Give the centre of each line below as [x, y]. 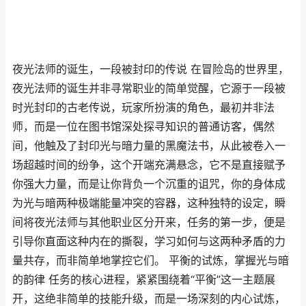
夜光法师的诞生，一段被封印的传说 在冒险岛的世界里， [151, 69]
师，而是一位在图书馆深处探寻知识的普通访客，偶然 [143, 127]
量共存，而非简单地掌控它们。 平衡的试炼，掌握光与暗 [151, 261]
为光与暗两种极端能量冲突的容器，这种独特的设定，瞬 [149, 203]
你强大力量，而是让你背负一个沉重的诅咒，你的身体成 [149, 184]
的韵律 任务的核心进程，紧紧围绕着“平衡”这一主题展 [144, 280]
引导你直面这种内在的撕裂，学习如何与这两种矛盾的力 [149, 241]
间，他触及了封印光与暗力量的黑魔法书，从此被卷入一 [149, 146]
